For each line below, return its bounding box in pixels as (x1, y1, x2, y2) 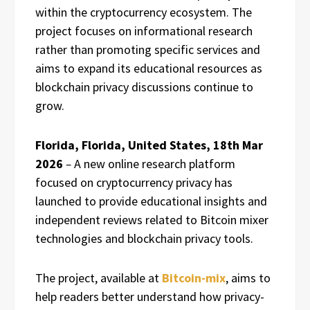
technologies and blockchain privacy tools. (35, 230, 253, 246)
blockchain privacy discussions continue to (35, 79, 253, 95)
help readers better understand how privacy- (35, 289, 264, 304)
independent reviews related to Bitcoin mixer (35, 212, 268, 228)
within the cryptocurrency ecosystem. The (35, 4, 252, 20)
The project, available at (35, 270, 162, 286)
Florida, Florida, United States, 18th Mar (35, 137, 263, 153)
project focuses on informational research (35, 23, 253, 39)
